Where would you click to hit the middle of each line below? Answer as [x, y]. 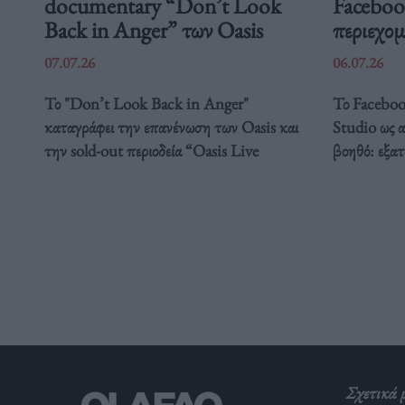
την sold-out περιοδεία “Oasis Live [151, 150]
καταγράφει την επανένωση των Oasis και [171, 127]
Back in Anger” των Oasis [153, 29]
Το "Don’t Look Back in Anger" [146, 103]
